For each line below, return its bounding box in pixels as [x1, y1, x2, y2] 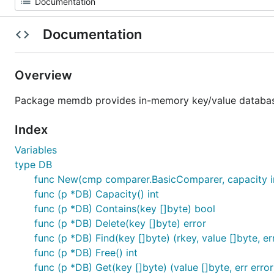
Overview [15, 68, 75, 83]
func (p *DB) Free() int [34, 246, 138, 259]
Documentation [39, 26, 145, 42]
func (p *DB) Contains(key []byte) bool [34, 202, 215, 215]
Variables [15, 144, 57, 156]
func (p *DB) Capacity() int [34, 188, 159, 200]
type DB [15, 158, 52, 171]
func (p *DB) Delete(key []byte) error [34, 217, 206, 229]
